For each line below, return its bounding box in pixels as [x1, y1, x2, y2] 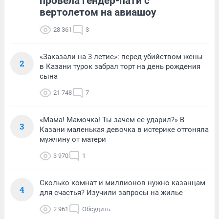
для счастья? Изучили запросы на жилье [40, 188, 183, 197]
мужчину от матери [40, 134, 106, 144]
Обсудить [82, 205, 110, 213]
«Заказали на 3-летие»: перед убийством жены [40, 52, 203, 61]
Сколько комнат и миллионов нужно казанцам [40, 178, 205, 187]
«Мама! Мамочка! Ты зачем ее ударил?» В [40, 115, 184, 124]
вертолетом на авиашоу [40, 6, 156, 18]
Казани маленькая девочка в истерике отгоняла [40, 125, 209, 134]
